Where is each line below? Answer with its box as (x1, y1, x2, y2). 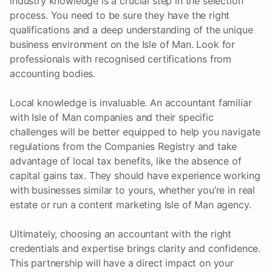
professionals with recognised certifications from (10, 53, 232, 66)
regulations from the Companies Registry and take (10, 140, 237, 153)
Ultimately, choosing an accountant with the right (10, 228, 232, 240)
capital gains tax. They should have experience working (10, 169, 260, 182)
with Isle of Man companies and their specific (10, 111, 214, 124)
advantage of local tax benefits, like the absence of (10, 155, 242, 168)
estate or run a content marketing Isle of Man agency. (10, 199, 251, 211)
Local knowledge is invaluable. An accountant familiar (10, 97, 252, 109)
